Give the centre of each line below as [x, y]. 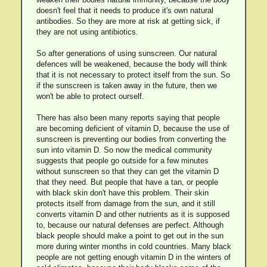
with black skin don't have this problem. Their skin [122, 193]
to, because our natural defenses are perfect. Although [130, 225]
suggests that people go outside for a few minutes [122, 161]
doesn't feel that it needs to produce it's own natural [125, 10]
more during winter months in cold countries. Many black [133, 246]
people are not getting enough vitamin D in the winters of [133, 257]
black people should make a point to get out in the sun [130, 236]
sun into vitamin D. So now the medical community [124, 150]
